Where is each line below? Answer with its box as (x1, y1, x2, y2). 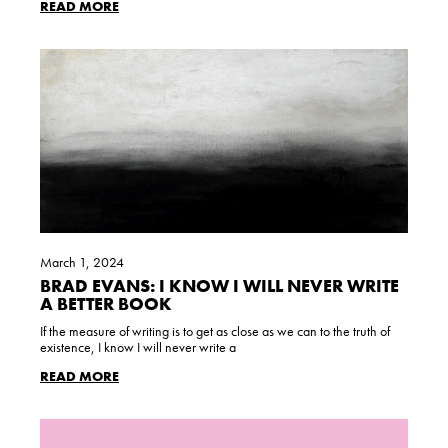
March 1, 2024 (40, 253, 124, 272)
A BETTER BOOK (40, 292, 172, 316)
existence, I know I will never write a (40, 338, 236, 357)
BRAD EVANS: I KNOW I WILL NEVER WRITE (40, 274, 399, 298)
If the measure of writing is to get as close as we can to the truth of (40, 322, 390, 341)
